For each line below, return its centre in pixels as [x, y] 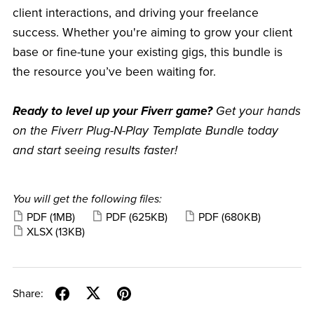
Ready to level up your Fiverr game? [112, 111]
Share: [28, 294]
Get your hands [256, 111]
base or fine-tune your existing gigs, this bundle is [147, 52]
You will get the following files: [87, 199]
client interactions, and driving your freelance [135, 13]
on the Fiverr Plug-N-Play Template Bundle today [145, 130]
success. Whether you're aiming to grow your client [152, 32]
